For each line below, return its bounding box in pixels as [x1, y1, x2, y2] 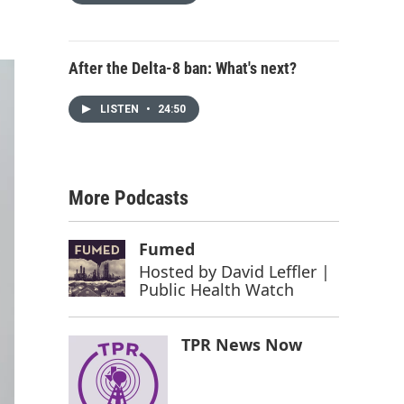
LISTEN [100, 103, 142, 115]
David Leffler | [220, 261, 330, 282]
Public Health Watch [138, 279, 294, 300]
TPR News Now [181, 334, 302, 355]
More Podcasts [69, 187, 188, 209]
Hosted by [138, 261, 221, 282]
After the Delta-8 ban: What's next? [69, 59, 297, 78]
